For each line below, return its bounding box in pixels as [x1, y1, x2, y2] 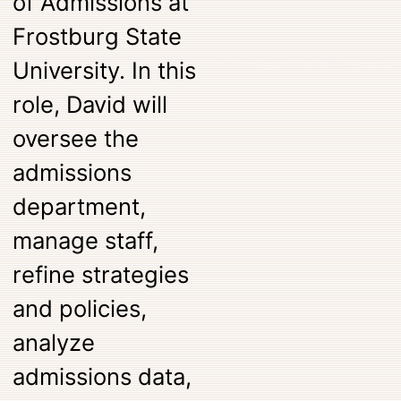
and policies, [13, 294, 148, 322]
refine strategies [13, 260, 190, 288]
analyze [13, 328, 96, 356]
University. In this [13, 55, 197, 84]
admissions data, [13, 362, 192, 390]
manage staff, [13, 226, 159, 254]
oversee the [13, 124, 140, 152]
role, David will [13, 90, 168, 118]
